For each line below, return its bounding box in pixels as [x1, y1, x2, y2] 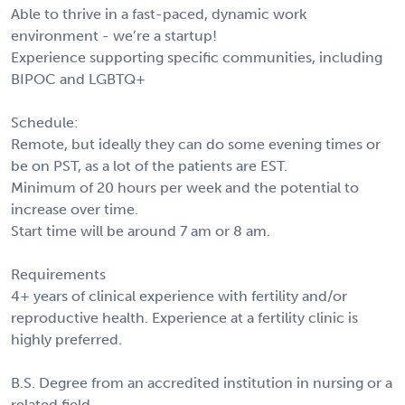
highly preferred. [11, 330, 122, 348]
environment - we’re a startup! [11, 26, 217, 44]
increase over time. [11, 200, 138, 218]
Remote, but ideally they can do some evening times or [11, 135, 381, 153]
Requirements [11, 265, 106, 283]
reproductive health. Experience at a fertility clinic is [11, 308, 358, 326]
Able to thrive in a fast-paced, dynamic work [11, 5, 306, 23]
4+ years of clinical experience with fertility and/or [11, 287, 347, 305]
